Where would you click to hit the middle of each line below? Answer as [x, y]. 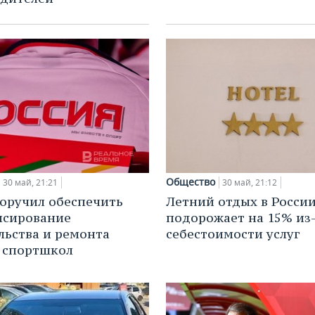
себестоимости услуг [233, 234]
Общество [191, 182]
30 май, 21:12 [250, 183]
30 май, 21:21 [30, 183]
